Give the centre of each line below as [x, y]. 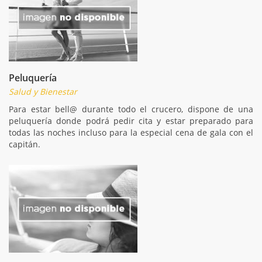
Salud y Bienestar [43, 91]
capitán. [25, 144]
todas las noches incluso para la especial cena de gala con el [131, 132]
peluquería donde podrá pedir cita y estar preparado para [131, 120]
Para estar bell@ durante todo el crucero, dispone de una [131, 109]
